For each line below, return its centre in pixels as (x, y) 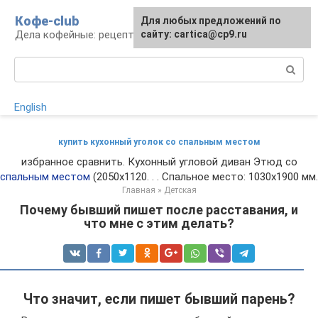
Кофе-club (47, 21)
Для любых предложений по (211, 21)
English (31, 107)
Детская (180, 190)
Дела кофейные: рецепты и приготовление (121, 35)
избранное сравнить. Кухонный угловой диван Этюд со (159, 162)
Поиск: (31, 64)
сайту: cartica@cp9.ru (194, 34)
